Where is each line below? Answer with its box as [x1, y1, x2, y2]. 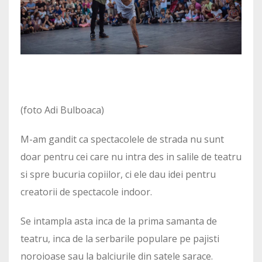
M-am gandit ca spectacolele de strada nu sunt [20, 133, 224, 146]
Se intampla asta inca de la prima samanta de [20, 215, 217, 228]
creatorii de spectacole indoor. [20, 185, 152, 199]
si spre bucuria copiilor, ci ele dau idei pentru [20, 168, 216, 181]
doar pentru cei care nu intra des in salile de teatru [20, 150, 242, 164]
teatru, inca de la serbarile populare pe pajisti [20, 232, 219, 246]
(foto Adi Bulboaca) [20, 104, 104, 117]
